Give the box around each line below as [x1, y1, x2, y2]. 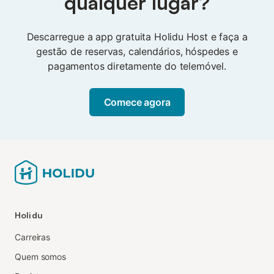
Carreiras [15, 231, 51, 242]
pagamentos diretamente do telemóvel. [48, 59, 226, 72]
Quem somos [15, 251, 67, 262]
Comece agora [103, 95, 171, 108]
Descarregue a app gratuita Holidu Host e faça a [26, 30, 248, 43]
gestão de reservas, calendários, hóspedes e [36, 45, 238, 57]
